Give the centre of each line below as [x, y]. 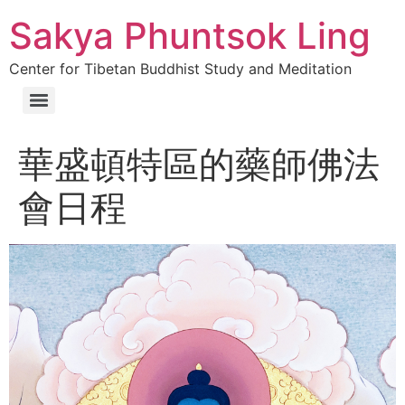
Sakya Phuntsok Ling [190, 36]
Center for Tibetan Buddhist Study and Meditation [180, 69]
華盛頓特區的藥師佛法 [199, 164]
